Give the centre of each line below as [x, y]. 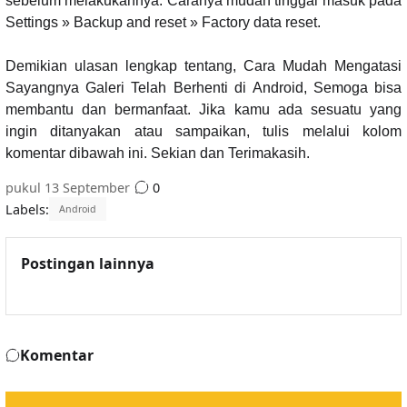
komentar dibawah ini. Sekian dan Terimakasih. [157, 153]
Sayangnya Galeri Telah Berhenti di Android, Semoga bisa [203, 87]
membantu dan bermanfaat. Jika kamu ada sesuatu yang [203, 109]
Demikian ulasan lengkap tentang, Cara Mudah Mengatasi [203, 65]
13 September [87, 187]
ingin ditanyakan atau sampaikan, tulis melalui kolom [203, 131]
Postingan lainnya [87, 263]
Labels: [27, 210]
